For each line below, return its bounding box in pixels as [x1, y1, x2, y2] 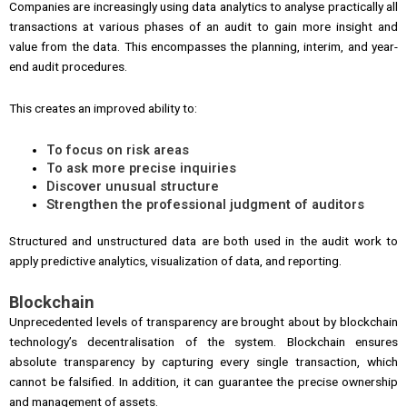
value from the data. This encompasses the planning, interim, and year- [9, 38, 398, 54]
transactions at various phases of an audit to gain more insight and [9, 18, 398, 34]
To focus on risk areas [46, 141, 190, 158]
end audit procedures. [9, 58, 127, 74]
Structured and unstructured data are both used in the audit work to [9, 233, 398, 249]
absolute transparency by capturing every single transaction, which [9, 354, 398, 370]
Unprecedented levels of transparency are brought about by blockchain [9, 314, 398, 330]
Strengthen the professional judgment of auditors [46, 195, 365, 213]
